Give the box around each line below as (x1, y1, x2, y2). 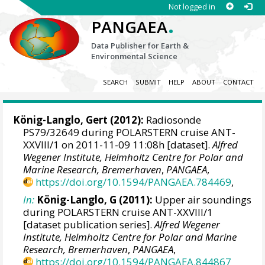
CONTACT (222, 77, 254, 87)
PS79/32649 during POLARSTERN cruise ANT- (23, 125, 236, 140)
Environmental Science (91, 51, 178, 62)
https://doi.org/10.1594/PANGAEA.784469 (35, 175, 232, 189)
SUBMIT (135, 77, 161, 87)
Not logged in (168, 1, 215, 12)
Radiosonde (144, 113, 202, 127)
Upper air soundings (153, 192, 252, 206)
